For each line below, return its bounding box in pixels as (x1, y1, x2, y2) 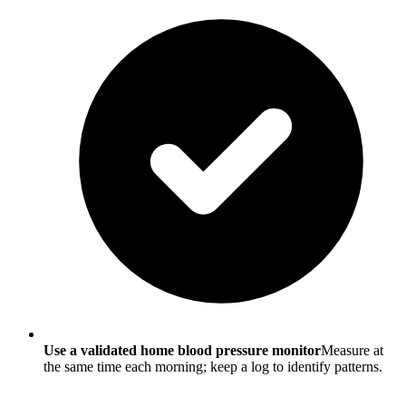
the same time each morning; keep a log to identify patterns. (43, 358, 382, 374)
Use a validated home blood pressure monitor (43, 342, 321, 358)
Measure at (321, 342, 383, 358)
